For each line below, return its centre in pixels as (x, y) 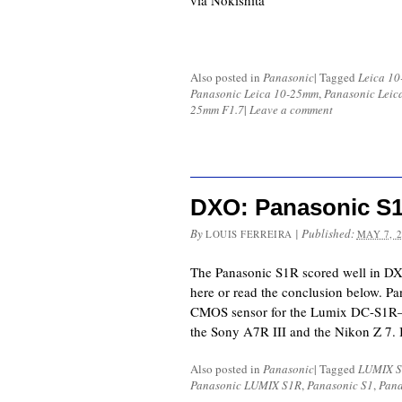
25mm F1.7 (217, 110)
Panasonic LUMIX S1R (246, 385)
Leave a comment (291, 110)
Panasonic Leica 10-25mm (254, 94)
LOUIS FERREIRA (249, 234)
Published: (329, 234)
